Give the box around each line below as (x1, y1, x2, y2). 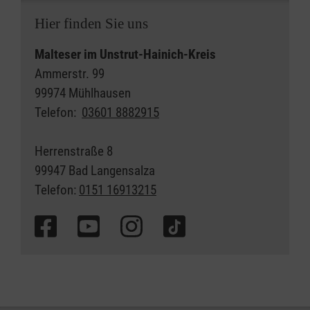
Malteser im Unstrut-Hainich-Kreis (35, 46, 216, 62)
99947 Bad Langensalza (35, 162, 155, 179)
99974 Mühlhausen (35, 84, 131, 101)
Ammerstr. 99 (35, 65, 104, 82)
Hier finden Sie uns (35, 15, 148, 32)
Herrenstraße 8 (35, 143, 113, 159)
